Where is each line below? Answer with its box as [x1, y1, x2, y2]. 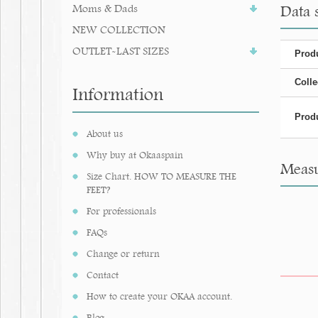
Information [72, 83, 163, 104]
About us [87, 128, 123, 139]
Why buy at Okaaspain [87, 149, 183, 160]
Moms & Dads [72, 1, 138, 15]
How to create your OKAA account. [87, 290, 232, 302]
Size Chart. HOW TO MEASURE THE [87, 170, 236, 182]
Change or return [87, 248, 160, 259]
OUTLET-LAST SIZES [72, 44, 169, 57]
